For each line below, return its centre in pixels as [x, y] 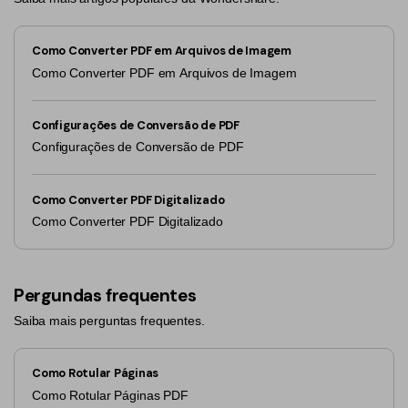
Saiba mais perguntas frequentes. [109, 321]
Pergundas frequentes [105, 295]
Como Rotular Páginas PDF [110, 395]
